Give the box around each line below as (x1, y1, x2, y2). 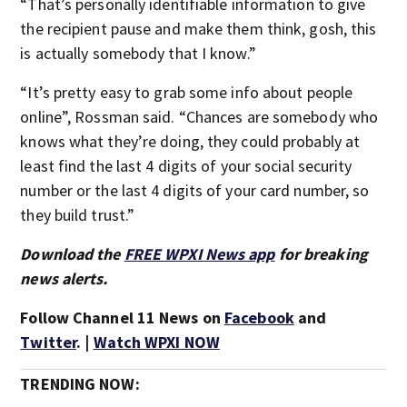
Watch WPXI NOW (93, 332, 220, 352)
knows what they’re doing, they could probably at (20, 131, 361, 152)
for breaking (274, 243, 368, 264)
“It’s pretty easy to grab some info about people (20, 82, 353, 103)
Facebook (224, 307, 294, 328)
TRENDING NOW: (20, 373, 140, 394)
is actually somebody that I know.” (20, 43, 256, 64)
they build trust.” (20, 204, 135, 225)
